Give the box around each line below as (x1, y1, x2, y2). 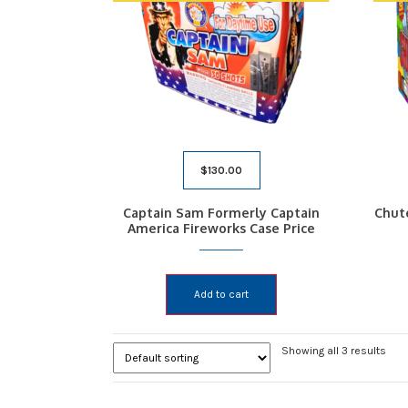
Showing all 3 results (280, 343, 386, 357)
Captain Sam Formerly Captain (122, 205, 320, 221)
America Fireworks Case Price (127, 220, 315, 237)
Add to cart (193, 288, 249, 301)
